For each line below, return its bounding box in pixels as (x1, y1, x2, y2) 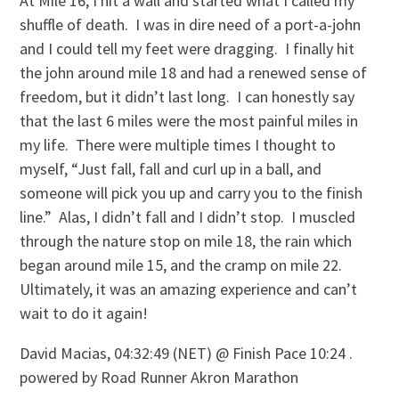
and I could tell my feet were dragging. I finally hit (20, 37, 355, 59)
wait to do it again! (20, 302, 149, 323)
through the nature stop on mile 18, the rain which (20, 230, 353, 251)
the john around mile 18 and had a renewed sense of (20, 61, 368, 83)
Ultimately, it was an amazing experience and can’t (20, 278, 358, 299)
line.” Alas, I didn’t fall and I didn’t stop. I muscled (20, 206, 356, 227)
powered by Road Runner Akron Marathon (20, 366, 299, 387)
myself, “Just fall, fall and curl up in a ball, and (20, 158, 322, 179)
